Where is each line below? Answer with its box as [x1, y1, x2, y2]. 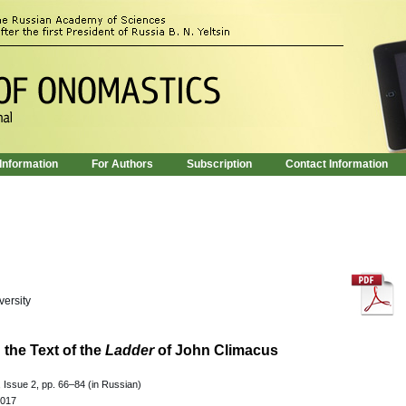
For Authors [92, 158, 153, 170]
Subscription [187, 158, 252, 170]
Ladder [105, 343, 154, 358]
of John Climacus [154, 343, 278, 358]
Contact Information [285, 158, 388, 170]
